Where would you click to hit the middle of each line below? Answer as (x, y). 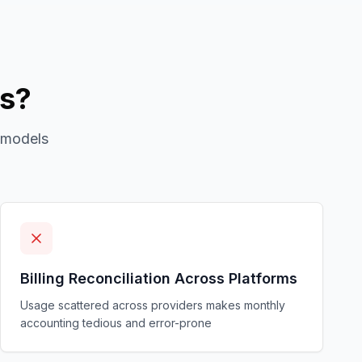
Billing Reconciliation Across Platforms (159, 278)
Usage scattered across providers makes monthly (153, 305)
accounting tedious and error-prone (116, 323)
